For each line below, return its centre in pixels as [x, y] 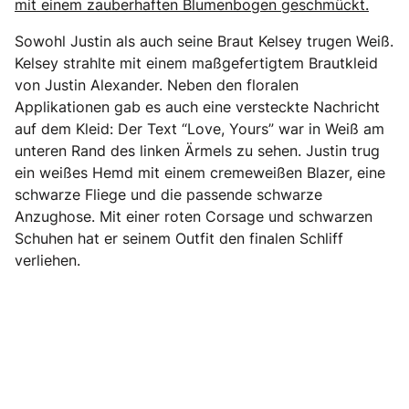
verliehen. [47, 261]
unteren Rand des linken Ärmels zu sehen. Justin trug [197, 151]
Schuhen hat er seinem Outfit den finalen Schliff [179, 239]
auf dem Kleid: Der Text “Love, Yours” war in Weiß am [199, 129]
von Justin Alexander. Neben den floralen [157, 85]
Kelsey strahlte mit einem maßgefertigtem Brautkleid [196, 63]
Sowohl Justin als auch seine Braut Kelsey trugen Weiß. [204, 42]
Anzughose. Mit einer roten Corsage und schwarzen [194, 217]
